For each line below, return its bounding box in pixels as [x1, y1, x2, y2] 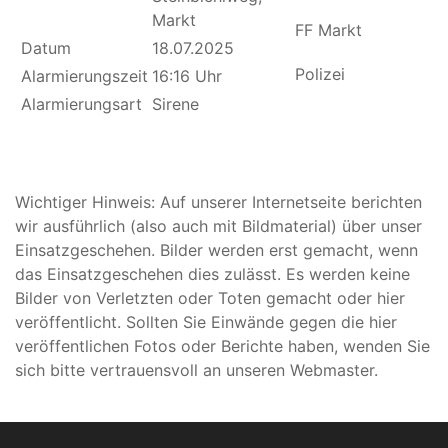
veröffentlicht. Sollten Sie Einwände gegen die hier [15, 312, 397, 332]
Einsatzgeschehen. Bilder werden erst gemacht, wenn [15, 240, 418, 260]
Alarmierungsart [21, 94, 142, 114]
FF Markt [295, 20, 362, 40]
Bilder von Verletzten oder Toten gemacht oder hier [15, 288, 405, 308]
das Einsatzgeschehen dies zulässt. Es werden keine [15, 264, 410, 284]
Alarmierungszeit [21, 66, 148, 86]
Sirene [152, 94, 199, 114]
